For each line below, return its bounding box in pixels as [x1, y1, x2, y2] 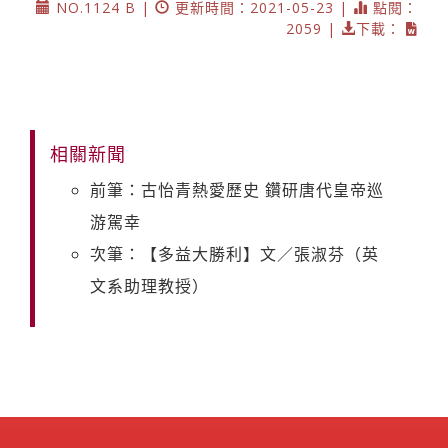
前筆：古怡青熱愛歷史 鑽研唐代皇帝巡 [90, 178, 384, 201]
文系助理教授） [90, 274, 209, 297]
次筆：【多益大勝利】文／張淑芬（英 [90, 242, 379, 265]
